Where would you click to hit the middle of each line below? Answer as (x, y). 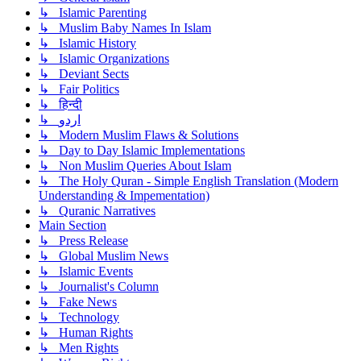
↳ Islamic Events (86, 272)
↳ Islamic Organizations (104, 59)
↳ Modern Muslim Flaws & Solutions (139, 135)
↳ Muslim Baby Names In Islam (125, 28)
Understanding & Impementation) (124, 196)
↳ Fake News (78, 302)
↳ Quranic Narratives (97, 211)
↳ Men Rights (79, 348)
